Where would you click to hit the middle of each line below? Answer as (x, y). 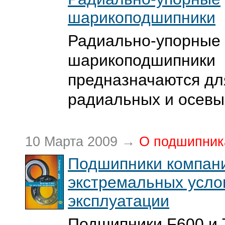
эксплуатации (119, 201)
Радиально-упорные (144, 41)
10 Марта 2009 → (82, 142)
